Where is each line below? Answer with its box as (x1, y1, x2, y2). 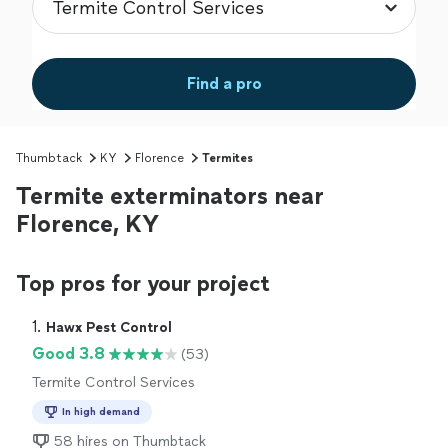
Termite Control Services (32, 374, 195, 392)
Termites (202, 151, 253, 166)
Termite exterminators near (16, 181, 324, 211)
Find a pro (186, 74, 262, 94)
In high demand (62, 405, 140, 419)
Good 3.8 (32, 344, 105, 364)
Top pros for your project (16, 270, 270, 298)
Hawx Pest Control (46, 319, 172, 337)
